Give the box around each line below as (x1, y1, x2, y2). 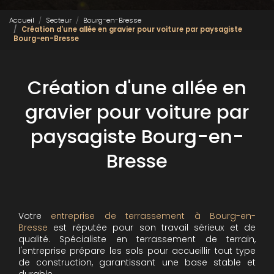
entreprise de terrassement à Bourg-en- (51, 209, 256, 222)
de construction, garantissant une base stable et (18, 256, 256, 268)
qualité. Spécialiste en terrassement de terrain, (18, 232, 256, 245)
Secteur (46, 15, 72, 26)
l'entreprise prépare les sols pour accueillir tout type (18, 244, 256, 257)
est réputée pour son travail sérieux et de (48, 221, 256, 234)
